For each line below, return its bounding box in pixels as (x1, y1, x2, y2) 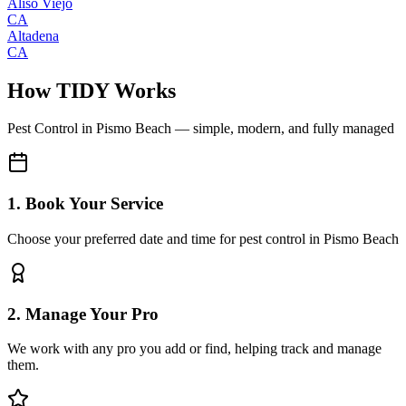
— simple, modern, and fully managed (171, 121, 394, 137)
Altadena (7, 27, 59, 43)
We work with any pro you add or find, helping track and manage (7, 341, 382, 357)
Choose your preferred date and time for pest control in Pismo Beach (7, 230, 399, 246)
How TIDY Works (7, 78, 176, 102)
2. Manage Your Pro (7, 304, 159, 324)
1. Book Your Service (7, 194, 163, 214)
